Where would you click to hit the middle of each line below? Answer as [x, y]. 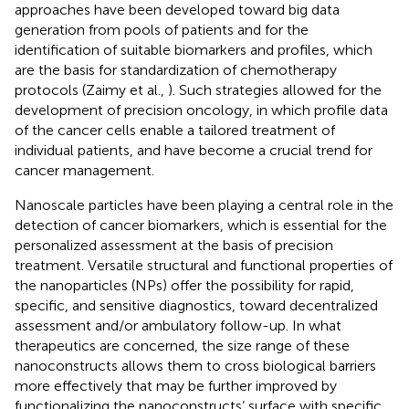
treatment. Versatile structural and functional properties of [204, 265]
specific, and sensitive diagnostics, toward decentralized [196, 305]
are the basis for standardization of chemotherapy [176, 69]
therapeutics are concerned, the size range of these [182, 345]
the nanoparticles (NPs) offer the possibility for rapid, [184, 285]
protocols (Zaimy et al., [91, 89]
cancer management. [84, 170]
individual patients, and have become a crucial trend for [194, 150]
